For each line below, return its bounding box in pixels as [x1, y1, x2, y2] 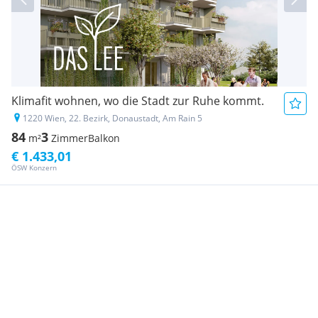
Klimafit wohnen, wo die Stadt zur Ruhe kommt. [11, 93, 264, 109]
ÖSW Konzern [11, 163, 57, 173]
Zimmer [51, 131, 88, 146]
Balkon [88, 131, 120, 146]
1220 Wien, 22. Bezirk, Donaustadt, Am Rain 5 [23, 112, 202, 125]
